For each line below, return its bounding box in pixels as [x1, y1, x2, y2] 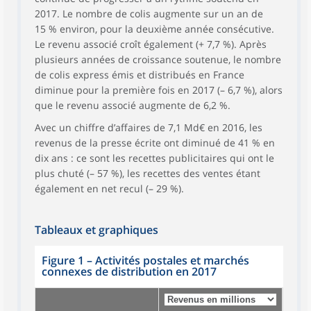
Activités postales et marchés [95, 253, 249, 268]
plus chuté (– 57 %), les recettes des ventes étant [35, 167, 260, 180]
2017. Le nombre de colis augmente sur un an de [35, 7, 263, 20]
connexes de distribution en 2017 [42, 264, 217, 279]
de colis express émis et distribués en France [35, 68, 244, 81]
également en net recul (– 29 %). [35, 182, 184, 195]
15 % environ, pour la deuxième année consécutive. [35, 22, 274, 35]
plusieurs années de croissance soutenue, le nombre [35, 53, 281, 66]
